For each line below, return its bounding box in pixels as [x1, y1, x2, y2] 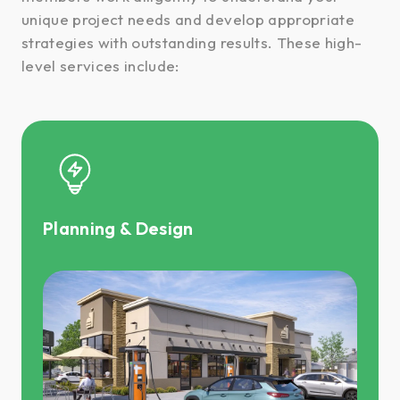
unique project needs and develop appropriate [21, 10, 354, 29]
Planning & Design [43, 217, 194, 240]
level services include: [21, 56, 179, 76]
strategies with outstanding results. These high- [21, 33, 362, 53]
